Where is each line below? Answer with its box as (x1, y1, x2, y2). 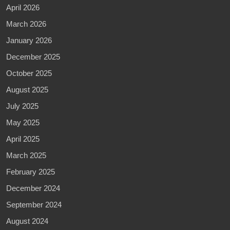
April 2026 (6, 3, 40, 12)
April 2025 (6, 134, 40, 143)
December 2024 (6, 183, 60, 193)
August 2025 (6, 85, 48, 94)
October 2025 (6, 68, 52, 78)
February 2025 (6, 167, 55, 176)
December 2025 (6, 52, 60, 61)
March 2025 (6, 150, 46, 160)
